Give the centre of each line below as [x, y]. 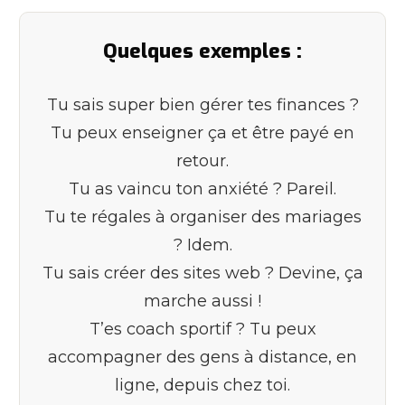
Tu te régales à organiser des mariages [202, 217]
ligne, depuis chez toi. [202, 385]
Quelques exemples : [202, 51]
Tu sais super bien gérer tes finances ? [202, 104]
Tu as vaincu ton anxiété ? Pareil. [202, 188]
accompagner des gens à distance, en [202, 357]
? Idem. [202, 245]
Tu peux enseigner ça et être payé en [202, 132]
